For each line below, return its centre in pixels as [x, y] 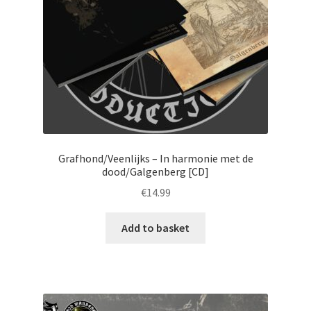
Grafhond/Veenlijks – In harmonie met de [155, 158]
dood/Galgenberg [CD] [155, 171]
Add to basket [155, 228]
